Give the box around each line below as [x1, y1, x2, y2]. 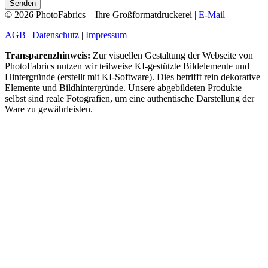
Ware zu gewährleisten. [5, 104, 93, 115]
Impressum [86, 30, 127, 41]
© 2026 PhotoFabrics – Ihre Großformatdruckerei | [5, 10, 199, 20]
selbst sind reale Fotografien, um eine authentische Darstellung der [5, 93, 254, 104]
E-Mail [199, 10, 225, 20]
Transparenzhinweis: [5, 50, 90, 61]
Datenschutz [32, 30, 79, 41]
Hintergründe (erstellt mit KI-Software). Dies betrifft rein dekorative [5, 72, 260, 83]
